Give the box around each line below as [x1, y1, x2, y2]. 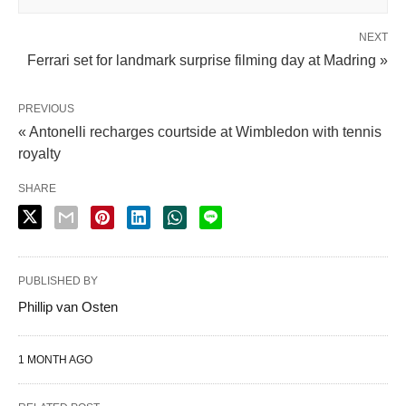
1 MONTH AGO [18, 353, 92, 366]
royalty [18, 145, 61, 161]
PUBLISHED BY [18, 274, 98, 287]
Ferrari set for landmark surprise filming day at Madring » [27, 52, 388, 68]
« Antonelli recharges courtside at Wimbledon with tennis [18, 123, 382, 140]
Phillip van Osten [18, 298, 118, 314]
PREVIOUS [18, 101, 74, 115]
